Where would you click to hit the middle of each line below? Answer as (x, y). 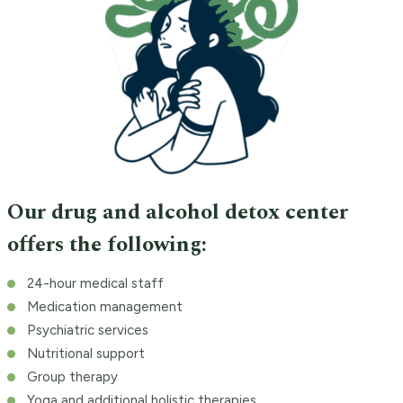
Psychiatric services (88, 331)
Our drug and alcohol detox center (178, 213)
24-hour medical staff (95, 284)
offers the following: (107, 245)
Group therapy (72, 377)
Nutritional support (86, 354)
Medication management (105, 307)
